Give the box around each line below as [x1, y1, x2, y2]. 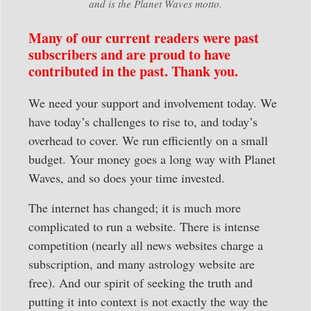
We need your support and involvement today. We [28, 94, 277, 111]
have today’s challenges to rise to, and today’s [28, 112, 258, 130]
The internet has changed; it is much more [28, 199, 241, 217]
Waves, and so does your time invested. [28, 169, 225, 186]
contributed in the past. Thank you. [28, 60, 238, 81]
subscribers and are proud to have [28, 44, 230, 65]
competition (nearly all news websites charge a [28, 237, 263, 254]
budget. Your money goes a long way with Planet [28, 150, 276, 167]
